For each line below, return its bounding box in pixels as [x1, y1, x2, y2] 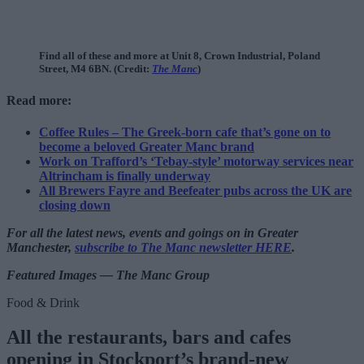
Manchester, [6, 240, 75, 254]
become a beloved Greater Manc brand [39, 139, 254, 154]
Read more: [6, 93, 71, 107]
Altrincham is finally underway [39, 168, 210, 183]
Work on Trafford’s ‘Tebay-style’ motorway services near [39, 154, 353, 168]
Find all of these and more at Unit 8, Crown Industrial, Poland [39, 50, 320, 63]
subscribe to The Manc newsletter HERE [75, 240, 292, 254]
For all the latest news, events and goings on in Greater [6, 225, 298, 240]
